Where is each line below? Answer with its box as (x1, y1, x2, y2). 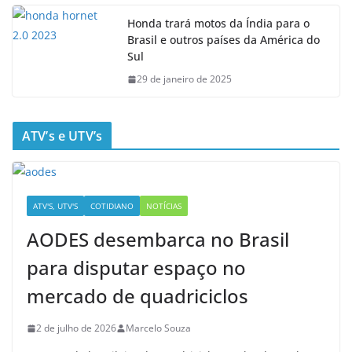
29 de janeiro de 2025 (137, 72, 232, 86)
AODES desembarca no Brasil (27, 226, 289, 253)
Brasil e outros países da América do (127, 32, 320, 48)
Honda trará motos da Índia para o (127, 16, 310, 31)
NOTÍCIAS (146, 200, 181, 212)
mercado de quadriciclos (27, 283, 248, 310)
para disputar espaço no (27, 255, 246, 281)
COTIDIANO (90, 200, 134, 212)
